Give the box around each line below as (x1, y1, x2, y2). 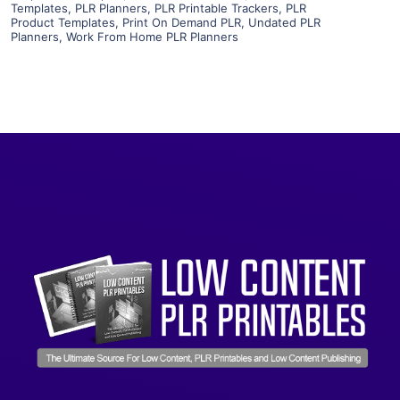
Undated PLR (248, 14, 321, 29)
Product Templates (11, 14, 115, 29)
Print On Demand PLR (122, 14, 241, 29)
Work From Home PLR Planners (66, 29, 238, 44)
